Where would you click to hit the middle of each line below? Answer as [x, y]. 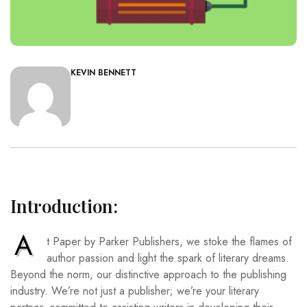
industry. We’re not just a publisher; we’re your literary [135, 291]
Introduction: [64, 206]
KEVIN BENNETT [103, 73]
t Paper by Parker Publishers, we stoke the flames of [169, 242]
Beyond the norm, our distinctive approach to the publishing [148, 275]
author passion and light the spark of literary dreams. [168, 258]
